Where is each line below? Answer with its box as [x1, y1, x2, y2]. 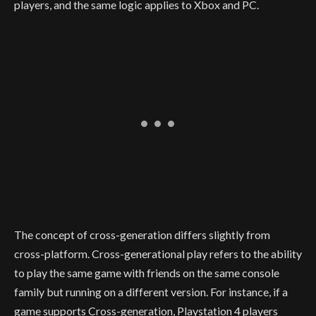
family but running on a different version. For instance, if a [14, 285, 288, 299]
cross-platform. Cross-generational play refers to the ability [14, 247, 302, 261]
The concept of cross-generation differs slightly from [14, 228, 270, 242]
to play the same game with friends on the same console [14, 266, 279, 280]
